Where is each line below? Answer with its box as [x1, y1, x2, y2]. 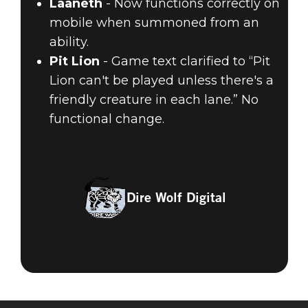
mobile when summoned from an [49, 15, 259, 31]
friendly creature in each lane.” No [49, 92, 258, 108]
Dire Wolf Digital [126, 189, 226, 206]
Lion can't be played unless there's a [49, 73, 274, 89]
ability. [49, 34, 89, 50]
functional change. [49, 111, 164, 127]
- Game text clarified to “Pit [99, 54, 270, 69]
